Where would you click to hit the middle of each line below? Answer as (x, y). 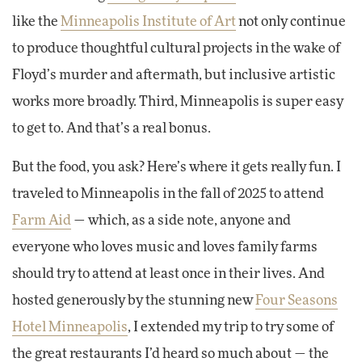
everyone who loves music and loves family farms (165, 248)
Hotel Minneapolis (70, 328)
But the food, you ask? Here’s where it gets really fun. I (177, 168)
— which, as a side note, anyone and (181, 221)
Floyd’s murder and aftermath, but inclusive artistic (174, 76)
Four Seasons (297, 301)
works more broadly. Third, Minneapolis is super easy (178, 102)
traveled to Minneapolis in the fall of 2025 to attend (168, 194)
